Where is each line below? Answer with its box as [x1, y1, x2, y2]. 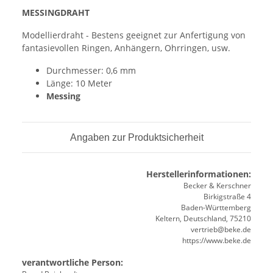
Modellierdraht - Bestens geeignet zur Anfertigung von [22, 29, 246, 41]
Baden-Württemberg [181, 202, 251, 213]
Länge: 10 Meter [46, 77, 112, 89]
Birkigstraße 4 [204, 191, 251, 202]
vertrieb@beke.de [191, 224, 251, 235]
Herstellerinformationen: [146, 168, 251, 180]
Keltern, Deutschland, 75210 [155, 213, 251, 224]
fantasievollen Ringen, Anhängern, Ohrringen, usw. [22, 41, 230, 54]
